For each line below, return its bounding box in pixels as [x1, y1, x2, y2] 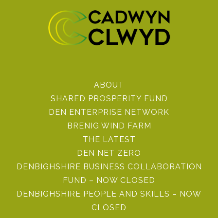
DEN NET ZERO [77, 148, 141, 158]
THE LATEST [82, 135, 136, 144]
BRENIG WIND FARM [67, 121, 151, 130]
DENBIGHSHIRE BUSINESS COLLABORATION [16, 162, 202, 171]
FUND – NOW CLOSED [63, 176, 155, 185]
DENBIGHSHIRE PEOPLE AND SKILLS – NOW [17, 189, 201, 199]
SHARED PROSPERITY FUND [50, 94, 168, 103]
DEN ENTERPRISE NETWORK [49, 108, 169, 117]
